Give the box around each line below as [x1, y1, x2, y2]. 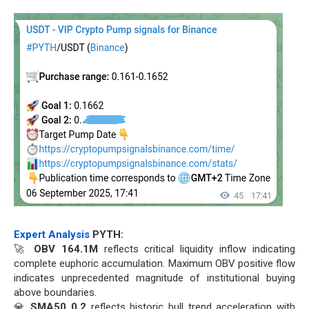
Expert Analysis [14, 228, 90, 241]
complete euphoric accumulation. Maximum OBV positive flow [14, 257, 295, 270]
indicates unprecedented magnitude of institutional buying [14, 271, 295, 284]
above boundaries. [14, 286, 97, 299]
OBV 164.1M [33, 242, 98, 255]
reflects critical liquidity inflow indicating [97, 242, 295, 255]
